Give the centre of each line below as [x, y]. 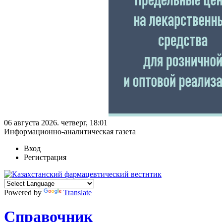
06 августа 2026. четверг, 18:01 [56, 122]
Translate [78, 192]
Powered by [24, 192]
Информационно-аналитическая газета [70, 131]
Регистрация [45, 157]
